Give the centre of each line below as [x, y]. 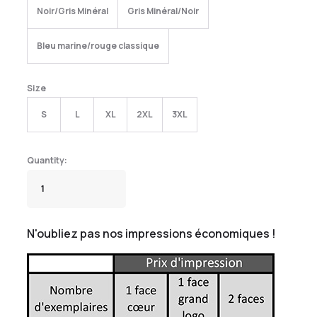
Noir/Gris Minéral [73, 11]
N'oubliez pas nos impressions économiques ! [151, 234]
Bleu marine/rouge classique [98, 46]
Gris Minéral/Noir [163, 11]
